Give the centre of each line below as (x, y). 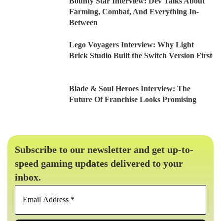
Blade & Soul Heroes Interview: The (130, 89)
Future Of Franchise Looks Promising (133, 100)
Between (83, 23)
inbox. (28, 177)
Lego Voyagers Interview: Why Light (131, 45)
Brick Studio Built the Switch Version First (141, 56)
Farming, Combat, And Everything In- (134, 12)
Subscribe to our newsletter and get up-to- (104, 150)
